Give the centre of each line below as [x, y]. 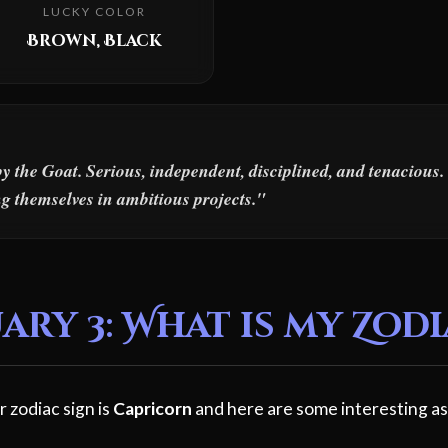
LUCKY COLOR [94, 12]
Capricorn [152, 408]
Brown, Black [94, 41]
